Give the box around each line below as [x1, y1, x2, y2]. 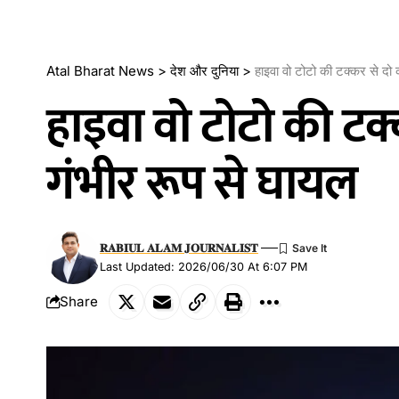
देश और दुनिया [170, 61, 239, 79]
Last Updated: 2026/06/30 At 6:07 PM [100, 259, 307, 273]
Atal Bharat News [46, 61, 154, 79]
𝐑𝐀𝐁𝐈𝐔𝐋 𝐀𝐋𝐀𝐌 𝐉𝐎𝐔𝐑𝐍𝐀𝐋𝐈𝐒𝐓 [100, 240, 258, 255]
